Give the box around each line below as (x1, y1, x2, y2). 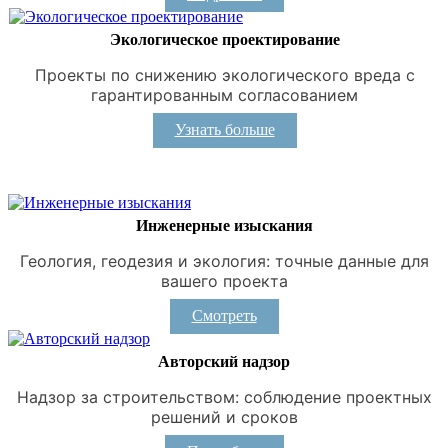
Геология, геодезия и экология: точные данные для (19, 250, 429, 271)
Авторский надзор (158, 352, 290, 370)
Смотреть (191, 306, 257, 324)
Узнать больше (174, 120, 275, 138)
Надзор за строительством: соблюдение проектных (16, 386, 432, 407)
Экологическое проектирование (109, 30, 340, 48)
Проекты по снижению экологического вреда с (34, 64, 415, 85)
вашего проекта (160, 270, 288, 291)
